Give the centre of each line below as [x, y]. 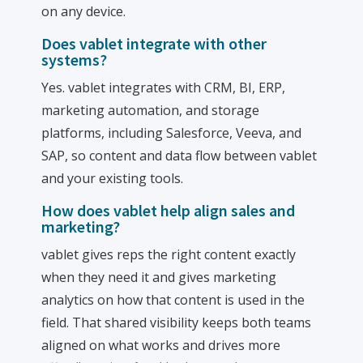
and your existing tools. [113, 178]
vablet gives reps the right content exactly [169, 254]
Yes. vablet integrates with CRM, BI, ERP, [164, 88]
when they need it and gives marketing [159, 277]
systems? [75, 60]
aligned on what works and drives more [161, 345]
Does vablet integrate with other [154, 43]
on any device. [84, 11]
